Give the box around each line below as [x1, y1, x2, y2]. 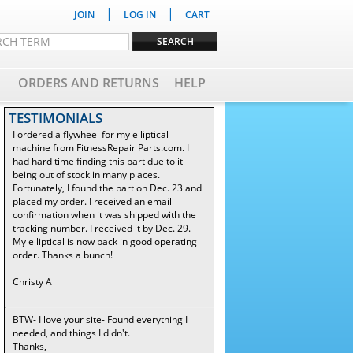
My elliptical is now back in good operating [13, 235, 197, 248]
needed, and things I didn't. [13, 326, 130, 340]
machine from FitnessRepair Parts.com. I [13, 141, 189, 154]
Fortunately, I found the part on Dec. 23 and [13, 181, 202, 195]
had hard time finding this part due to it [13, 154, 183, 168]
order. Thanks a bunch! [13, 248, 113, 262]
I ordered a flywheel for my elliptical [13, 128, 169, 141]
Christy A [13, 275, 52, 288]
